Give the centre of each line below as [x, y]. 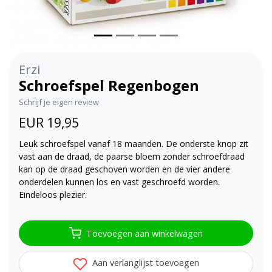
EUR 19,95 [49, 123]
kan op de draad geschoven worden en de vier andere [124, 169]
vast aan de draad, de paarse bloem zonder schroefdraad [132, 157]
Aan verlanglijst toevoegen [144, 263]
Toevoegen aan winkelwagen [144, 233]
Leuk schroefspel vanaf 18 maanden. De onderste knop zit [134, 144]
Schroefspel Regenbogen [109, 86]
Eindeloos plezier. [53, 195]
